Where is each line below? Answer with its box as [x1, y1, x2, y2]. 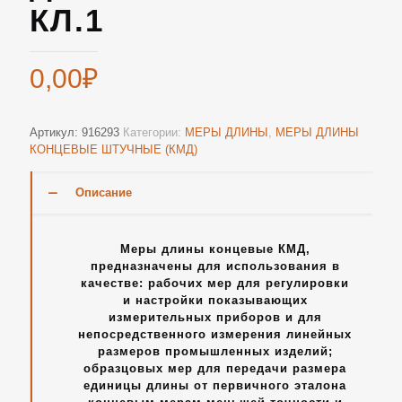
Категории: [123, 126, 185, 139]
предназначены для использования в [90, 259, 340, 273]
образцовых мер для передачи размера [83, 362, 346, 375]
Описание [75, 186, 132, 199]
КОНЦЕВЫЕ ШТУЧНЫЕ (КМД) [30, 143, 197, 156]
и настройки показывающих [122, 293, 308, 307]
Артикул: [30, 126, 82, 139]
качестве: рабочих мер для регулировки [81, 276, 349, 290]
